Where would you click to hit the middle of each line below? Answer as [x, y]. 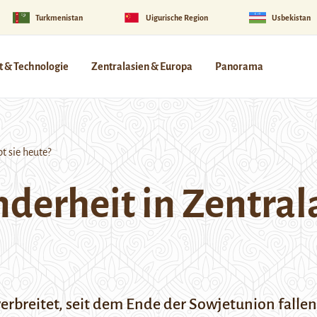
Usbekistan [291, 17]
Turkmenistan [59, 17]
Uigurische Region [177, 17]
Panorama [239, 67]
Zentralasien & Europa [142, 67]
